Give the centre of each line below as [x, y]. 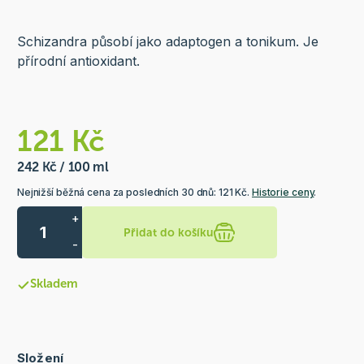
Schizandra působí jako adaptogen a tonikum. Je [167, 42]
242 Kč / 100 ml [63, 167]
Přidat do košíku [169, 232]
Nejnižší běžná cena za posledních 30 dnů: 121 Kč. [134, 193]
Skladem [54, 284]
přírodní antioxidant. [78, 61]
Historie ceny [283, 193]
